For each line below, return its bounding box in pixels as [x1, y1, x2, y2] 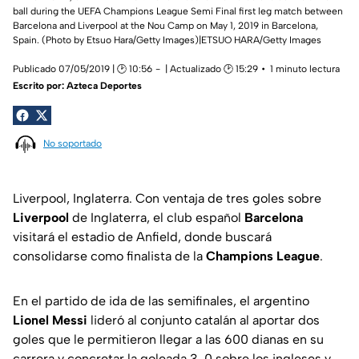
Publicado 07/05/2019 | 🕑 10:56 [13, 63, 152, 75]
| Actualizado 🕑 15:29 [165, 63, 258, 75]
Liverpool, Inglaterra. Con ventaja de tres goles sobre [13, 190, 321, 206]
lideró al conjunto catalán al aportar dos [87, 312, 320, 328]
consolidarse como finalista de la [13, 248, 206, 264]
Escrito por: [13, 79, 67, 91]
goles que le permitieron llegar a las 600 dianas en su [13, 331, 324, 347]
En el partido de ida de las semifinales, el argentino [13, 292, 309, 309]
